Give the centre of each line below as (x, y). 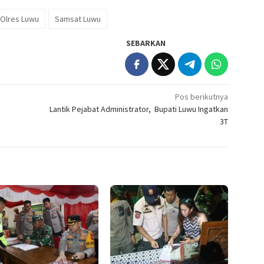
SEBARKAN (146, 43)
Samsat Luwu (78, 19)
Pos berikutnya (202, 97)
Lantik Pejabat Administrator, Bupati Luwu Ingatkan (139, 109)
